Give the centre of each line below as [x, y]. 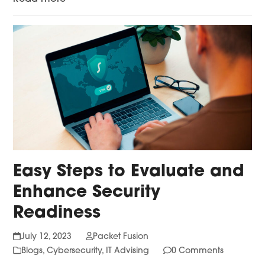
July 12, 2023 [46, 237]
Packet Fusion [120, 237]
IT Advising [128, 251]
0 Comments [198, 251]
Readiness [57, 213]
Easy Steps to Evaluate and [129, 172]
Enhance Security [87, 193]
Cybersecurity [75, 251]
